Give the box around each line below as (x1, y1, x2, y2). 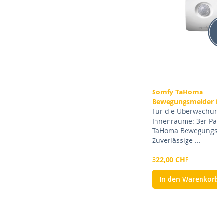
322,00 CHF (152, 155, 189, 165)
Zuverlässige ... (152, 136, 201, 145)
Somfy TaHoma (152, 87, 203, 97)
